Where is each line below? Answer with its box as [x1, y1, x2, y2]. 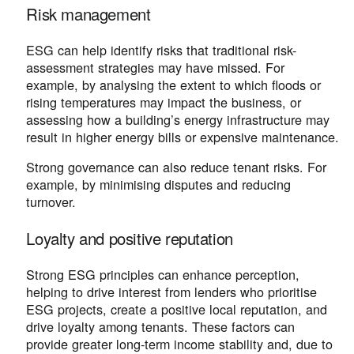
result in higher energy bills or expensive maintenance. [26, 127, 340, 147]
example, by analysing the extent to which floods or [26, 75, 322, 95]
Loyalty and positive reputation [26, 226, 233, 250]
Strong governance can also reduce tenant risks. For [26, 157, 327, 177]
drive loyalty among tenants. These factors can [26, 316, 296, 336]
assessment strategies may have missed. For [26, 58, 285, 77]
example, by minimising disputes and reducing [26, 175, 292, 194]
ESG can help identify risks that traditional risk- [26, 40, 297, 60]
